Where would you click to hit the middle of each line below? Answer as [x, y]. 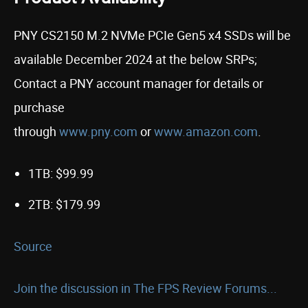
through [36, 131]
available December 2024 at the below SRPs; [135, 59]
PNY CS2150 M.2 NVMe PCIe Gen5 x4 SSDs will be [152, 35]
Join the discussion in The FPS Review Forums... [145, 288]
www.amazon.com [206, 131]
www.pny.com [98, 131]
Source [33, 246]
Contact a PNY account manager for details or [139, 83]
